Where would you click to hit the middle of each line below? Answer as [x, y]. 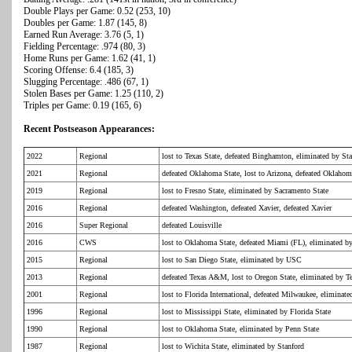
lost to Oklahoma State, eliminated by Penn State [240, 329]
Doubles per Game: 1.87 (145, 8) [85, 23]
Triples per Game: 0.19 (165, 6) [82, 106]
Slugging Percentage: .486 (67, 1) [86, 82]
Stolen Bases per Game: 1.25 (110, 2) [93, 94]
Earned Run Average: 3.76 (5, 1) [84, 35]
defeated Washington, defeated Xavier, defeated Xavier [247, 208]
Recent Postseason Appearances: [89, 129]
